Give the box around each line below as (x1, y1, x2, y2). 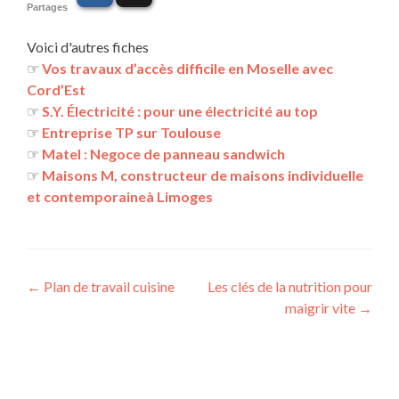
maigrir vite (285, 299, 358, 317)
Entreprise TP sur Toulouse (42, 124, 221, 142)
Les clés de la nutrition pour (208, 278, 372, 296)
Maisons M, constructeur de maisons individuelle (42, 167, 363, 184)
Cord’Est (27, 81, 85, 99)
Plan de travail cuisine (41, 278, 175, 296)
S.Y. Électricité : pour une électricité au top (42, 102, 318, 120)
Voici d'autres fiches (27, 38, 149, 56)
